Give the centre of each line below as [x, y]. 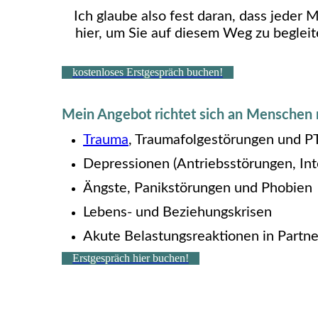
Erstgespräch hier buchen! [131, 258]
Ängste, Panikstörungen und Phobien [198, 188]
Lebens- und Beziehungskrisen [177, 212]
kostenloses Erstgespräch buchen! [148, 72]
